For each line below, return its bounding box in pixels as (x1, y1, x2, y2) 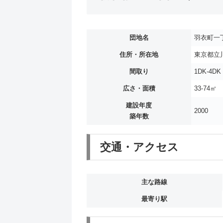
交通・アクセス (100, 140, 179, 153)
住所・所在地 (119, 51, 158, 59)
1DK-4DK (194, 68, 222, 76)
